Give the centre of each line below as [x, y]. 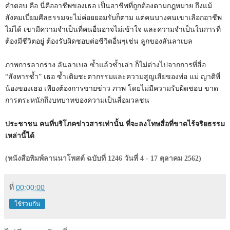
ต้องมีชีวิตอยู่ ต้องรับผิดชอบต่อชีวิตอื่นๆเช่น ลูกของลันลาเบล [99, 41]
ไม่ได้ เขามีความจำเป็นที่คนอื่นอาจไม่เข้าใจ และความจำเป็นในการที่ [113, 29]
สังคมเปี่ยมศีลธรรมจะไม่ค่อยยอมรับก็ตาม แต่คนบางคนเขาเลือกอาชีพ [113, 17]
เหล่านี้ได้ [20, 136]
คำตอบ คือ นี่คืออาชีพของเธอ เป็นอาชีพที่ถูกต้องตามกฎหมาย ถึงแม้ [109, 6]
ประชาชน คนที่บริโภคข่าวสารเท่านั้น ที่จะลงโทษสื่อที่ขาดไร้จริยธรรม [115, 124]
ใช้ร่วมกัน [27, 204]
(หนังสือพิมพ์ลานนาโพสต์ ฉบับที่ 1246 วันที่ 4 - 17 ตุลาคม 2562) [103, 158]
